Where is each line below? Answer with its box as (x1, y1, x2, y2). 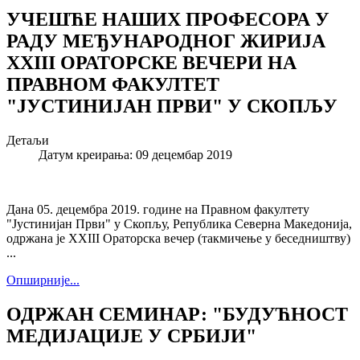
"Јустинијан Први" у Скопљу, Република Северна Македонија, (6, 216, 352, 231)
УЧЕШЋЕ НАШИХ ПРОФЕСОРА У (6, 8, 329, 30)
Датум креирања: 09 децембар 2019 (39, 147, 232, 162)
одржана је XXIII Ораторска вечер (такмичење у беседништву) (6, 231, 350, 245)
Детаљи (6, 133, 49, 147)
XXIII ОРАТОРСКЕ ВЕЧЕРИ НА (6, 51, 297, 73)
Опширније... (6, 272, 80, 287)
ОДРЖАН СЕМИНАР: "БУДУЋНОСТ (6, 303, 348, 325)
